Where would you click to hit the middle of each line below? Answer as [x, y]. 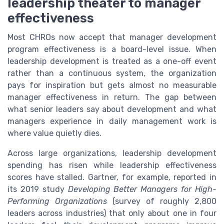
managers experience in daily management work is [112, 121]
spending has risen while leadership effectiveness [112, 165]
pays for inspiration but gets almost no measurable [112, 85]
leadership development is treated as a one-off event [112, 61]
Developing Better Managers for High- [142, 189]
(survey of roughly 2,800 [162, 201]
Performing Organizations [57, 201]
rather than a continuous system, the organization [112, 73]
